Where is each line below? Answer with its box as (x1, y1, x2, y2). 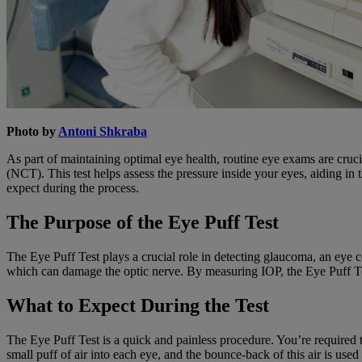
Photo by (6, 124, 58, 139)
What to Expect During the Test (6, 294, 269, 316)
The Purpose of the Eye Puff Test (6, 212, 279, 234)
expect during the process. (6, 181, 139, 196)
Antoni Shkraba (58, 124, 147, 139)
